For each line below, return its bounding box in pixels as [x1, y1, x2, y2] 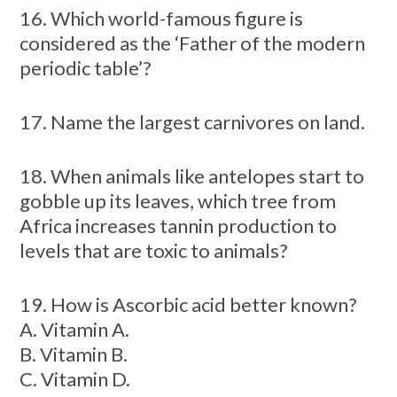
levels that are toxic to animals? [19, 237, 288, 262]
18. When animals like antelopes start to [19, 163, 364, 188]
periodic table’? [19, 55, 152, 80]
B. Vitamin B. [19, 341, 128, 366]
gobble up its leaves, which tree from [19, 188, 336, 213]
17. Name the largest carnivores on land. [19, 109, 365, 134]
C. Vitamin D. [19, 366, 130, 391]
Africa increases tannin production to [19, 213, 337, 237]
